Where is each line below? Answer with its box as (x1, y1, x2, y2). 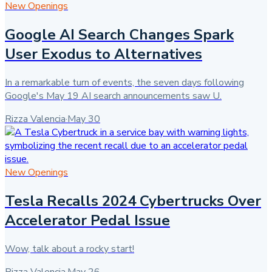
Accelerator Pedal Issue (5, 211, 170, 231)
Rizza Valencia (5, 112, 66, 126)
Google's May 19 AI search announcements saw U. (5, 89, 222, 103)
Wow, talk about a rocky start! (5, 242, 134, 256)
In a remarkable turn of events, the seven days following (5, 76, 244, 90)
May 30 (67, 112, 100, 126)
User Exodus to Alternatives (5, 44, 202, 64)
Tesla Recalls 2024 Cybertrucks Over (5, 191, 261, 211)
